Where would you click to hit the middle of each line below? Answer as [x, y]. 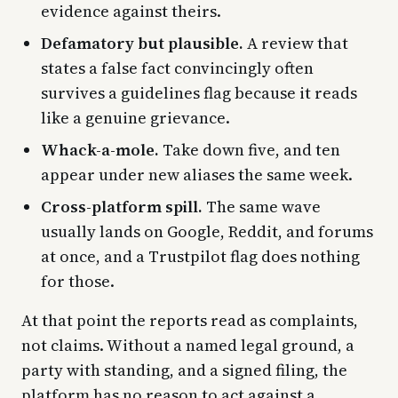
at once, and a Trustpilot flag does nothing [200, 256]
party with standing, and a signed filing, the [184, 370]
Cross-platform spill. [122, 206]
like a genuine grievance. [135, 117]
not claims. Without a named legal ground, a [188, 345]
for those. [78, 281]
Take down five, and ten [250, 149]
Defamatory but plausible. [142, 43]
